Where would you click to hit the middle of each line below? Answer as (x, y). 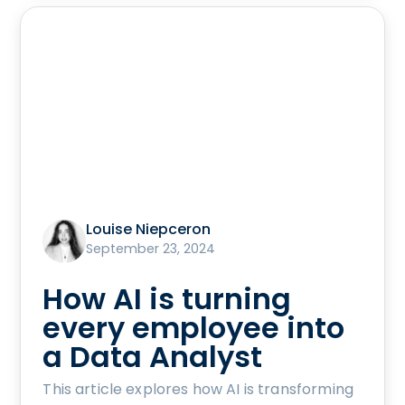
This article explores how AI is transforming (198, 390)
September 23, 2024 (151, 249)
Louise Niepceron (149, 230)
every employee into (194, 328)
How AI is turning (167, 299)
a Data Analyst (153, 357)
